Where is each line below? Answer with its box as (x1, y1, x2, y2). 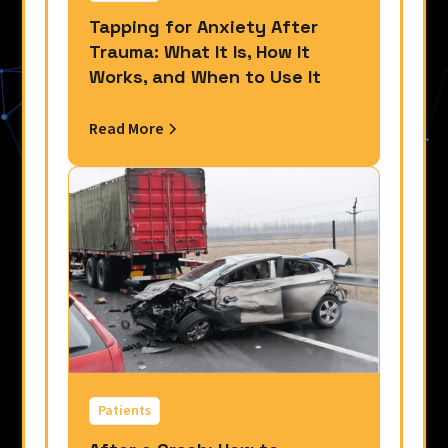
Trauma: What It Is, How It (89, 39, 311, 63)
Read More (89, 117, 165, 140)
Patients (98, 400, 152, 421)
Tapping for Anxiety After (89, 14, 319, 38)
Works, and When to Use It (89, 64, 322, 88)
